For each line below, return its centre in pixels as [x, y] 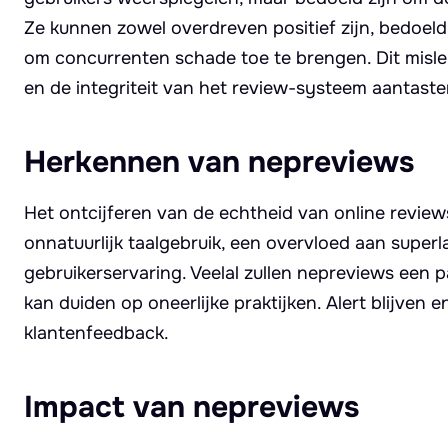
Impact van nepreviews [191, 406]
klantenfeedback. [96, 332]
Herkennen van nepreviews [219, 161]
